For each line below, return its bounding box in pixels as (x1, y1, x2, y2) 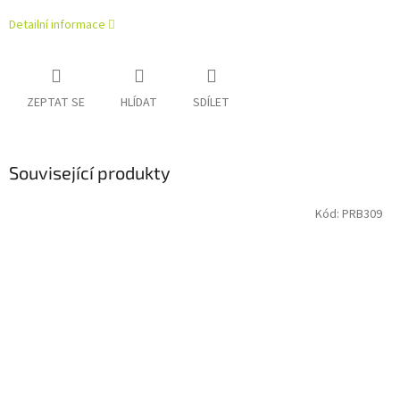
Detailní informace (9, 16, 105, 35)
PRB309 (342, 204, 382, 223)
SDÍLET (193, 94, 229, 112)
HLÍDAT (121, 94, 157, 112)
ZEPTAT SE (27, 94, 85, 112)
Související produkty (9, 162, 171, 184)
